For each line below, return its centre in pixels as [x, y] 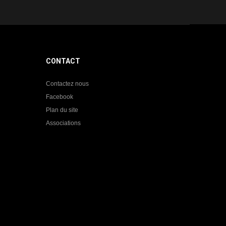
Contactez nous [67, 84]
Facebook [60, 97]
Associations [63, 123]
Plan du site [62, 110]
